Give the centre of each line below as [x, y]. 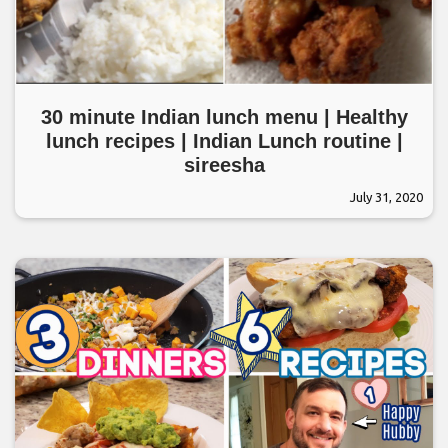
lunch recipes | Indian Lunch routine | [224, 141]
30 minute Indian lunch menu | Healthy [224, 117]
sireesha [224, 165]
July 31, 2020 [386, 197]
